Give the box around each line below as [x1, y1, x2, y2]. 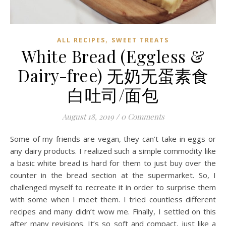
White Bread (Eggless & [21, 44, 205, 67]
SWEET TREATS [111, 35, 169, 44]
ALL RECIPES [57, 35, 105, 44]
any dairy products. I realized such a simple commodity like [10, 145, 216, 156]
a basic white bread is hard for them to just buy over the [10, 157, 216, 168]
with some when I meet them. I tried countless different [10, 194, 216, 204]
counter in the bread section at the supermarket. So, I [10, 169, 216, 180]
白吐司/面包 [68, 83, 158, 105]
